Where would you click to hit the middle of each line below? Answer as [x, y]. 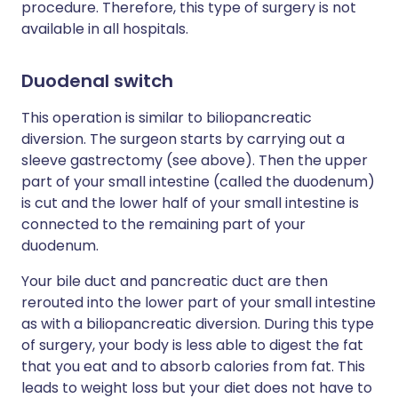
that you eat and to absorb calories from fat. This [193, 367]
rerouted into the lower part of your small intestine [199, 303]
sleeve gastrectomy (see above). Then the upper [195, 161]
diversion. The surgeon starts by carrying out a [183, 139]
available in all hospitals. [105, 29]
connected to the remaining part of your [163, 225]
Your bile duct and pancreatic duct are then [175, 282]
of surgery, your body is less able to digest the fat [192, 346]
